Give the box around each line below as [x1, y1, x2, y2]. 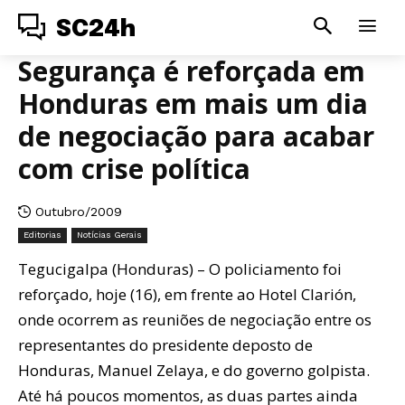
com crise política [18, 150, 250, 187]
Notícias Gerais [77, 229, 142, 240]
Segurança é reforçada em [18, 52, 365, 89]
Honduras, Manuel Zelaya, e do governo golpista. [18, 359, 370, 381]
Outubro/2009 [35, 203, 122, 219]
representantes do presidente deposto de [18, 334, 313, 355]
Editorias [24, 229, 61, 240]
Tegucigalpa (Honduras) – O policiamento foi [18, 258, 342, 279]
